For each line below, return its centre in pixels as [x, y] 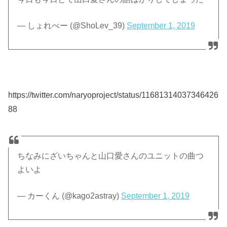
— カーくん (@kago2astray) [69, 196]
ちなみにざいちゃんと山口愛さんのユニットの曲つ [111, 156]
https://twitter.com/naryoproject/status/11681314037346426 [113, 94]
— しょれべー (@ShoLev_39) [72, 25]
